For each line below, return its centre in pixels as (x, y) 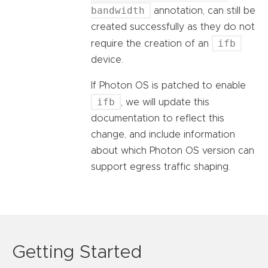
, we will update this (165, 103)
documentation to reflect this (158, 119)
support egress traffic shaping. (161, 167)
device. (107, 60)
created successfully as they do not (173, 27)
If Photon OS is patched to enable (168, 86)
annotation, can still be (203, 11)
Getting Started (77, 253)
